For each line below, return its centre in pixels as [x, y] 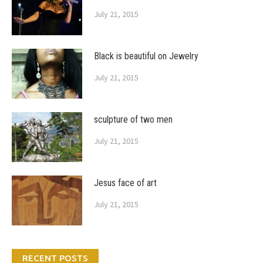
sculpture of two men [133, 119]
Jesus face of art [125, 183]
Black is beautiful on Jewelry [146, 56]
